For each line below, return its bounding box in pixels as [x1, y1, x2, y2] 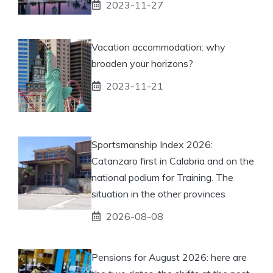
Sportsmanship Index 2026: [91, 138, 213, 151]
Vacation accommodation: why [91, 40, 225, 53]
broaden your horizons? [91, 57, 193, 69]
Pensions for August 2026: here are [91, 250, 247, 263]
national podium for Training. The [91, 171, 233, 183]
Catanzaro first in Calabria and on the [91, 154, 254, 167]
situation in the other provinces [91, 187, 225, 200]
